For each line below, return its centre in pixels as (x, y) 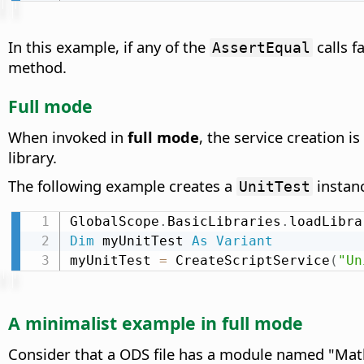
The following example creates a (122, 186)
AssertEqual (261, 48)
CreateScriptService (248, 261)
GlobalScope (114, 222)
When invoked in (68, 137)
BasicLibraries (224, 222)
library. (32, 158)
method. (37, 67)
